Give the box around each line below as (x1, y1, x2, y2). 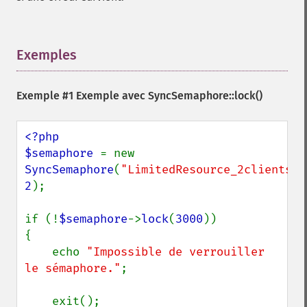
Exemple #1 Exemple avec (16, 89, 148, 102)
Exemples (16, 47, 77, 63)
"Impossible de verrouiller (86, 245, 265, 259)
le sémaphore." (25, 261, 121, 275)
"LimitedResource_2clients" (121, 162, 299, 177)
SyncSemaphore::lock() (148, 89, 262, 102)
